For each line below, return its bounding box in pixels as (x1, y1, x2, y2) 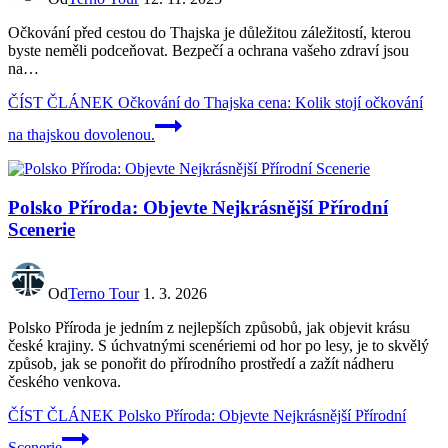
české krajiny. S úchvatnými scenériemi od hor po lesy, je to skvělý (8, 337, 429, 355)
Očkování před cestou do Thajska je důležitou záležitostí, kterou (8, 23, 411, 41)
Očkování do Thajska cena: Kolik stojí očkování (114, 93, 423, 111)
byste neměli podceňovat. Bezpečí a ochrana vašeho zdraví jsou (8, 41, 409, 59)
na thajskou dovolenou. (8, 125, 155, 143)
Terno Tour (68, 285, 139, 303)
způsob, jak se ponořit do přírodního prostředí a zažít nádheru (8, 355, 394, 373)
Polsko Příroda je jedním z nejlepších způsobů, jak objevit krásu (8, 319, 410, 337)
